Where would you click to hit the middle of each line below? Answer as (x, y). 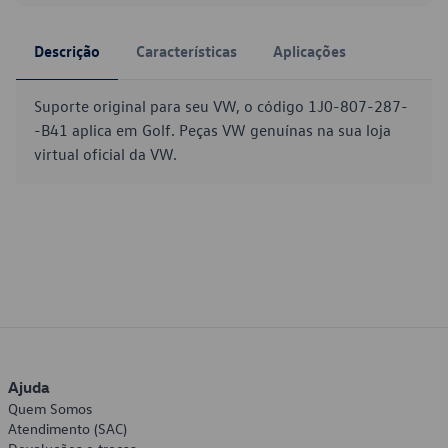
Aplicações (309, 51)
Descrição (67, 51)
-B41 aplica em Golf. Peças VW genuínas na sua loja (212, 130)
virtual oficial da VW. (105, 154)
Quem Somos (50, 408)
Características (186, 51)
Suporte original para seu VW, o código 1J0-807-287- (221, 106)
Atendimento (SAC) (67, 428)
